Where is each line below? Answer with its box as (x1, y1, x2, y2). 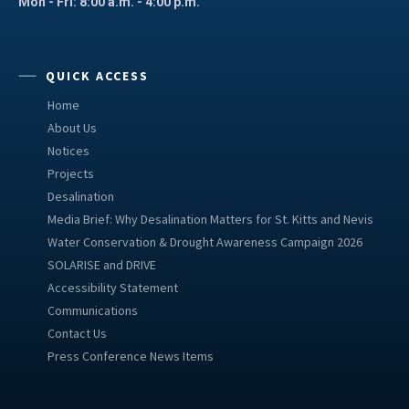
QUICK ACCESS (46, 67, 149, 84)
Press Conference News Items (47, 347, 214, 364)
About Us (47, 119, 97, 136)
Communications (47, 301, 138, 319)
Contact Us (47, 324, 107, 341)
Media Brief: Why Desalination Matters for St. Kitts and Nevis (47, 210, 373, 227)
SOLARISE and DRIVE (47, 256, 156, 273)
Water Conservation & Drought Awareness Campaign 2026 (47, 233, 362, 250)
